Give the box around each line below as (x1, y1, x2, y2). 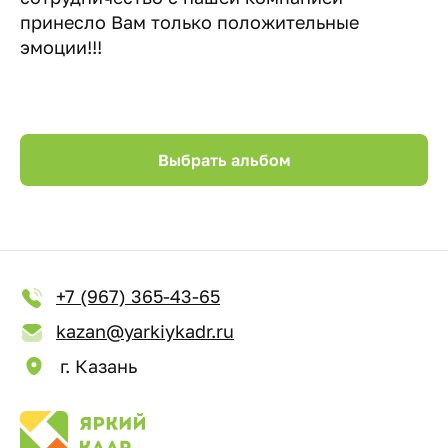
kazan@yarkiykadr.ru (56, 319, 234, 342)
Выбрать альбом (157, 149, 291, 170)
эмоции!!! (20, 35, 102, 58)
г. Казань (60, 355, 137, 378)
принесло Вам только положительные (20, 10, 359, 33)
